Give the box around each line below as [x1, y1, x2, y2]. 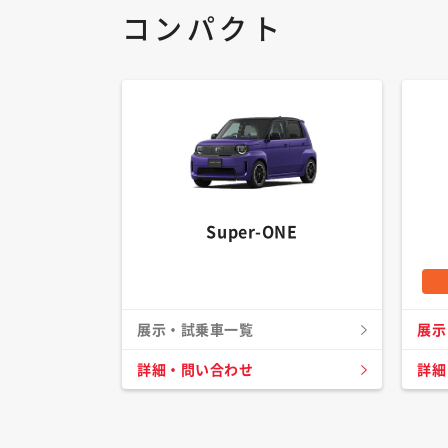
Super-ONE [206, 224, 298, 240]
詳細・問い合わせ [137, 363, 254, 377]
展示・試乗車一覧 [137, 323, 254, 337]
